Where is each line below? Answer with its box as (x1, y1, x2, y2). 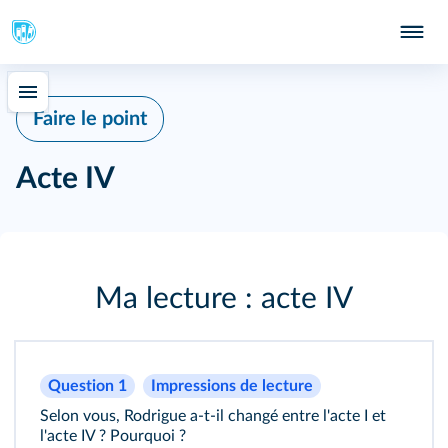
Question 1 (48, 378, 127, 394)
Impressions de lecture (151, 378, 313, 394)
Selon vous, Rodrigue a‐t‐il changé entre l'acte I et (40, 408, 386, 424)
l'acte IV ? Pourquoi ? (40, 428, 186, 444)
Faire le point (33, 109, 147, 129)
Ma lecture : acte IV (95, 284, 353, 314)
